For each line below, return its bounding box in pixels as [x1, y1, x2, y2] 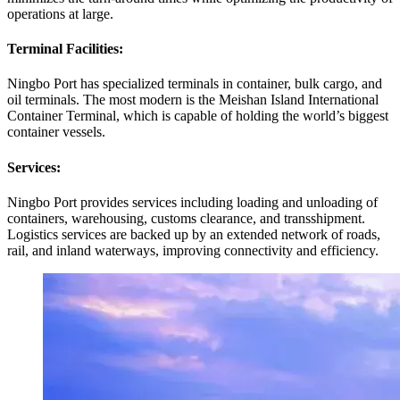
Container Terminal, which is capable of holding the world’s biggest [7, 108, 388, 124]
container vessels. [7, 124, 105, 140]
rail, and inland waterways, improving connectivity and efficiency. [7, 242, 379, 258]
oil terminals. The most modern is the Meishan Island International [7, 92, 379, 108]
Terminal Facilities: [7, 40, 123, 56]
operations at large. [7, 5, 113, 21]
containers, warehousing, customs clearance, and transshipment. [7, 210, 365, 226]
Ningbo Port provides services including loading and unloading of [7, 194, 378, 210]
